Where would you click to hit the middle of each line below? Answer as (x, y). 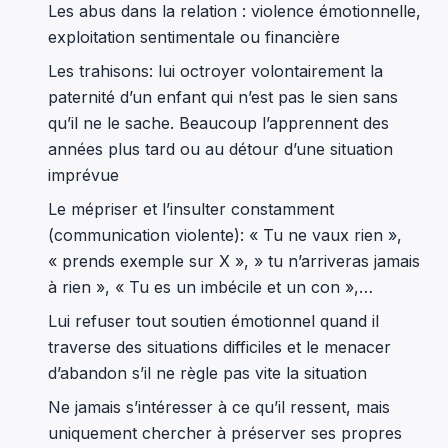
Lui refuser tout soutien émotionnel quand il (213, 320)
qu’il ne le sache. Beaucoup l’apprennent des (218, 122)
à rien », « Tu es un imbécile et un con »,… (210, 286)
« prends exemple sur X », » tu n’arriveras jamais (234, 260)
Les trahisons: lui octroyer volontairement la (215, 70)
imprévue (86, 174)
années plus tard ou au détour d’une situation (220, 148)
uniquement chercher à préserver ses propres (225, 432)
